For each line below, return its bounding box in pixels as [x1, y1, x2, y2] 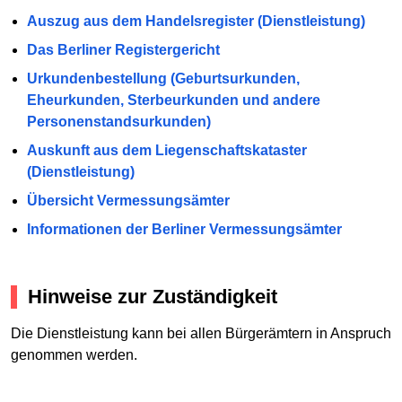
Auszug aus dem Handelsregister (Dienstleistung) [26, 13, 365, 29]
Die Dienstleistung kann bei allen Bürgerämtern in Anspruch [11, 326, 391, 342]
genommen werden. [11, 347, 137, 363]
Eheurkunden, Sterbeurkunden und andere [26, 92, 320, 108]
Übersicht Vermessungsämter [26, 192, 230, 208]
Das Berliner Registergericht [26, 41, 220, 57]
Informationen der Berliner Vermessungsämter [26, 221, 342, 237]
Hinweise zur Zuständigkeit [28, 284, 277, 308]
